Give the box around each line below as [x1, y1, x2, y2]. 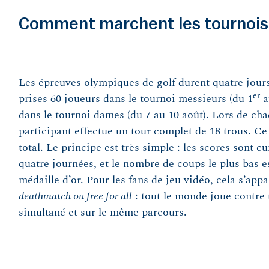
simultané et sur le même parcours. [18, 207, 187, 219]
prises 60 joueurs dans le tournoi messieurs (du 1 [18, 94, 253, 105]
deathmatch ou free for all [18, 191, 132, 202]
